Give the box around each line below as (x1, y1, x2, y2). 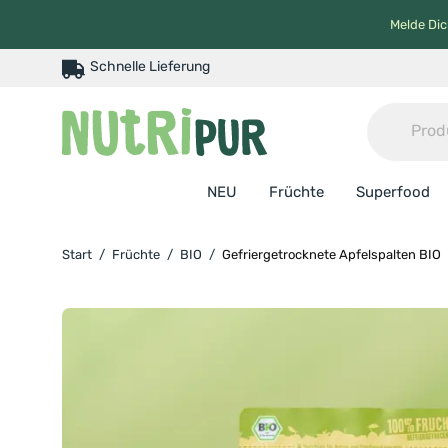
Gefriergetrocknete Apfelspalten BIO (222, 247, 441, 262)
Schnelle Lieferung (90, 58, 210, 75)
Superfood (355, 183, 430, 201)
